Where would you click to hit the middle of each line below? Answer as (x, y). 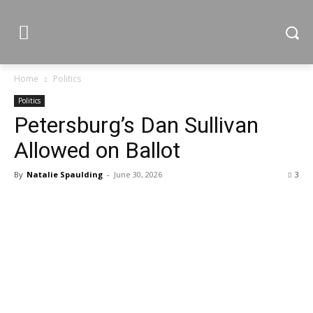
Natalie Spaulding (65, 174)
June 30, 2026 (138, 174)
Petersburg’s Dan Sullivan (136, 125)
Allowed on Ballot (97, 150)
